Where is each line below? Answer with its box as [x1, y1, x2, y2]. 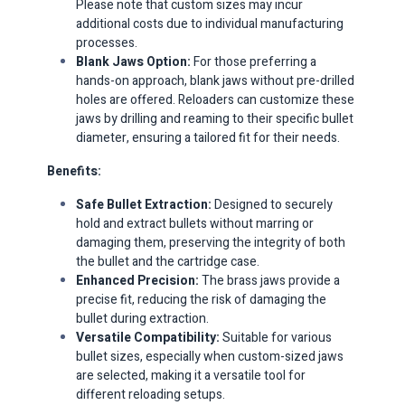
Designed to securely [214, 194, 334, 214]
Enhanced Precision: [76, 270, 200, 290]
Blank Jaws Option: [76, 52, 192, 71]
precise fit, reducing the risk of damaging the [76, 289, 327, 309]
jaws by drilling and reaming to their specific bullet [76, 108, 354, 128]
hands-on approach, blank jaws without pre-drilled [76, 71, 355, 90]
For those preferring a [193, 52, 317, 71]
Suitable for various [222, 327, 333, 347]
